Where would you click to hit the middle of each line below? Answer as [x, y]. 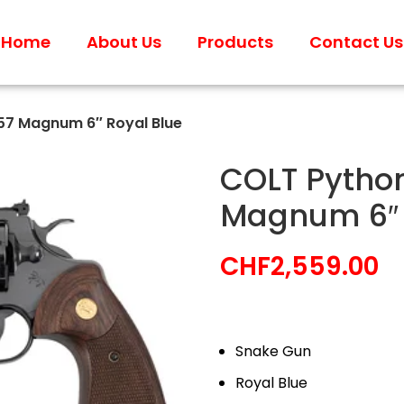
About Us [124, 42]
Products [235, 42]
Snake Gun [273, 351]
